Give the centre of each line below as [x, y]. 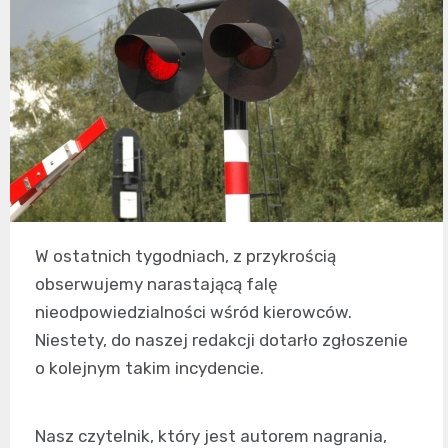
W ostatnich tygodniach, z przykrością [185, 255]
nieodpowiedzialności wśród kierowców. [193, 311]
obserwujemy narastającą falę [156, 283]
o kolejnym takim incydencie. [149, 367]
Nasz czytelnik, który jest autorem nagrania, [211, 435]
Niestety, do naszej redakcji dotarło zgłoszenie [221, 339]
